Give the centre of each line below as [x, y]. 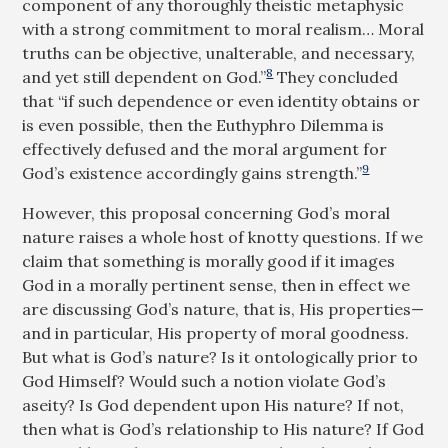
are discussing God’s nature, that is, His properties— [223, 309]
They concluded [336, 77]
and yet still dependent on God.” [144, 77]
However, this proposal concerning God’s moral [206, 213]
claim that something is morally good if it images [209, 261]
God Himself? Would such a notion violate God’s [204, 381]
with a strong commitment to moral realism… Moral [223, 29]
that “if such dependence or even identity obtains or [221, 101]
